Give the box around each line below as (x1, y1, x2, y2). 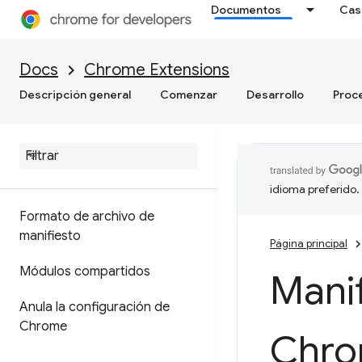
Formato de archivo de (19, 208, 154, 225)
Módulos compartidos (19, 263, 150, 280)
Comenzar (160, 87, 217, 102)
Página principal (270, 237, 347, 250)
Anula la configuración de (19, 299, 170, 315)
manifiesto (19, 228, 81, 244)
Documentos (211, 2, 282, 17)
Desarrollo (246, 87, 304, 102)
